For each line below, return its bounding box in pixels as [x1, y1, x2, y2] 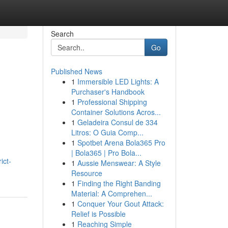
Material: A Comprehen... [71, 188, 152, 198]
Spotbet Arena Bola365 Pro [77, 137, 165, 148]
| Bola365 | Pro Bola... [71, 148, 141, 158]
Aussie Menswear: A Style [77, 158, 161, 168]
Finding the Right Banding [77, 178, 161, 188]
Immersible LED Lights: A [77, 76, 159, 87]
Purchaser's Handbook [71, 87, 145, 97]
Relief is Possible [71, 209, 126, 219]
